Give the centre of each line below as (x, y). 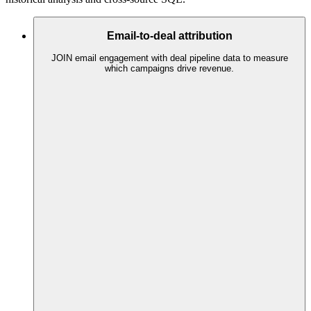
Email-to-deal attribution (169, 35)
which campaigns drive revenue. (169, 69)
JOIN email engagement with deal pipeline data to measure (169, 58)
